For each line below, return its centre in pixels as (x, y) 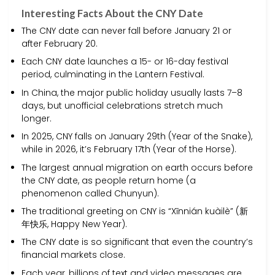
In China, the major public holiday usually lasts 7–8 (132, 92)
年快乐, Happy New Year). (74, 224)
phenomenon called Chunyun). (90, 193)
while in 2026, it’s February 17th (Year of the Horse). (129, 149)
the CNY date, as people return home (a (109, 180)
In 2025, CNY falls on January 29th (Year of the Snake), (137, 137)
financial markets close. (73, 255)
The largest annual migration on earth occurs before (137, 167)
